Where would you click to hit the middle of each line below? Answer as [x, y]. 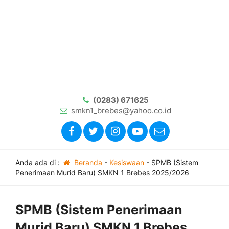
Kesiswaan [127, 162]
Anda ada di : [39, 162]
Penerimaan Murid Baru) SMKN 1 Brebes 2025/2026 [102, 173]
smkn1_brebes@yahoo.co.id [121, 111]
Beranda [87, 162]
